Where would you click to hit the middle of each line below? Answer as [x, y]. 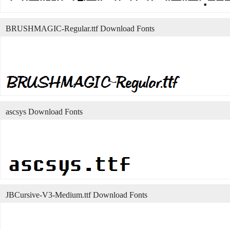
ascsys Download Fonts [44, 112]
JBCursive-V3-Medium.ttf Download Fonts [76, 195]
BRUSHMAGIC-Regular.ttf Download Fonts [80, 28]
